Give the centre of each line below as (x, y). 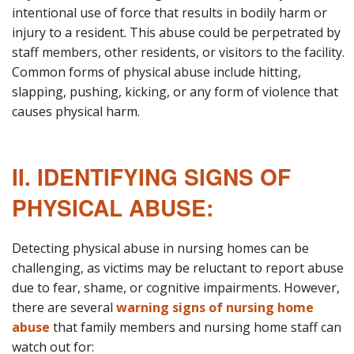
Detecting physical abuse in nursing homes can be (160, 248)
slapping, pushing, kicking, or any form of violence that (175, 91)
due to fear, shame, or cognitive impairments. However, (176, 287)
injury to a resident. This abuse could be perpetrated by (176, 32)
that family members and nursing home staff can (196, 327)
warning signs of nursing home (215, 307)
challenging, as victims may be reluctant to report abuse (178, 267)
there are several (64, 307)
